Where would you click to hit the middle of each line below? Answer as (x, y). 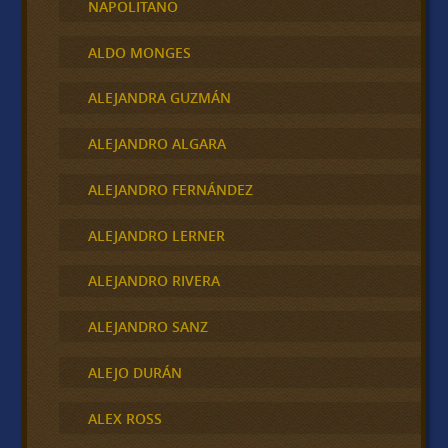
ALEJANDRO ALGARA (156, 144)
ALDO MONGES (139, 52)
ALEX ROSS (124, 418)
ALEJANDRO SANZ (147, 327)
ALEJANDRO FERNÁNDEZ (170, 189)
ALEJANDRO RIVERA (153, 281)
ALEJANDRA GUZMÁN (159, 98)
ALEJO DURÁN (134, 372)
